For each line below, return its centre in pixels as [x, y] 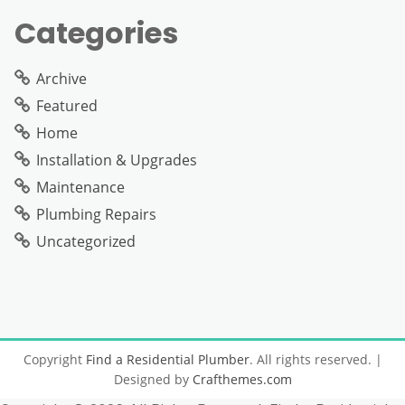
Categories [96, 33]
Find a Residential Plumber [167, 359]
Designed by [153, 379]
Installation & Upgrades [117, 160]
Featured [67, 105]
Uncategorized [86, 241]
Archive [61, 78]
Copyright [54, 359]
